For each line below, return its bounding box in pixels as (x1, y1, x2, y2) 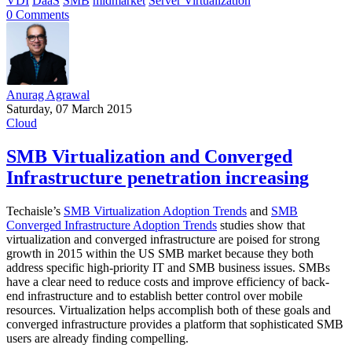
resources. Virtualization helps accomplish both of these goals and (6, 302, 331, 317)
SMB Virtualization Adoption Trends (64, 203, 247, 218)
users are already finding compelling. (6, 331, 189, 345)
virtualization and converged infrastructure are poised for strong (6, 232, 320, 246)
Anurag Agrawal (6, 87, 90, 101)
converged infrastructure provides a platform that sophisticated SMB (6, 317, 343, 331)
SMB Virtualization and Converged (6, 145, 292, 167)
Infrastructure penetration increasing (6, 167, 309, 188)
